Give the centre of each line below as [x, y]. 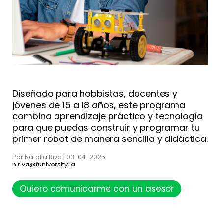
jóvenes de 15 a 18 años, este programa [99, 105]
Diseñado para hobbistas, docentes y [95, 93]
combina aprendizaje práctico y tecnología [108, 116]
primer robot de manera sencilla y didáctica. [110, 138]
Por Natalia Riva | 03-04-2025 [59, 157]
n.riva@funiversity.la [44, 164]
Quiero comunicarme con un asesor [97, 188]
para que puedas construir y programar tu [106, 127]
